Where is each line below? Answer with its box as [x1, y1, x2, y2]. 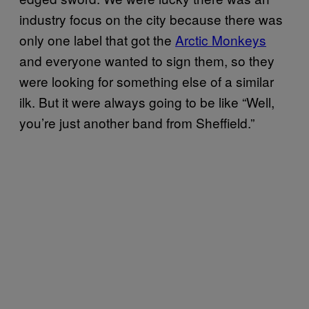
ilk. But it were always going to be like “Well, [19, 92, 275, 111]
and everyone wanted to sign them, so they [19, 51, 275, 70]
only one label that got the [19, 30, 175, 49]
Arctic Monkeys [175, 30, 266, 49]
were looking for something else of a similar [19, 72, 274, 90]
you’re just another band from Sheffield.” [19, 113, 255, 132]
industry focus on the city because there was [19, 10, 283, 28]
